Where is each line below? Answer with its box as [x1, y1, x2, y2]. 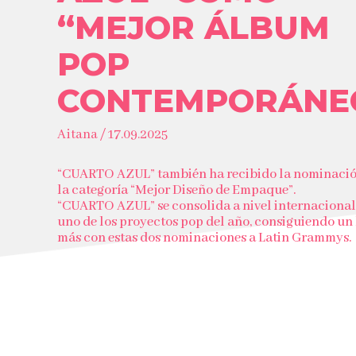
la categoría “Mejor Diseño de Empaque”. [57, 182, 296, 199]
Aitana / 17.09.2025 [57, 126, 168, 143]
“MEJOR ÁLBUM [57, 8, 330, 47]
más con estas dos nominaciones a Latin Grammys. [57, 230, 351, 246]
